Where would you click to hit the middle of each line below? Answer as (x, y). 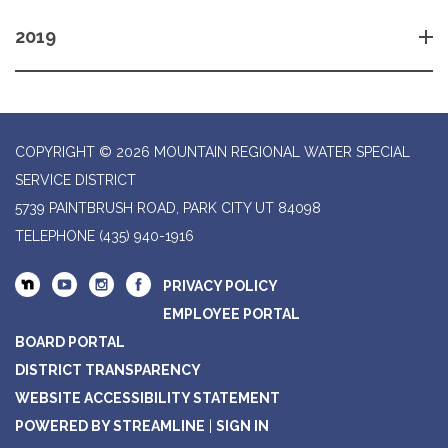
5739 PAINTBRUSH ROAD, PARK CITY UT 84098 (168, 208)
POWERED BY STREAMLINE (110, 426)
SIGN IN (242, 426)
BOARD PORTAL (70, 342)
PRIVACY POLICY (220, 286)
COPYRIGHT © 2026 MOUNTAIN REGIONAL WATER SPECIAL (212, 152)
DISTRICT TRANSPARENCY (108, 370)
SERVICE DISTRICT (75, 180)
